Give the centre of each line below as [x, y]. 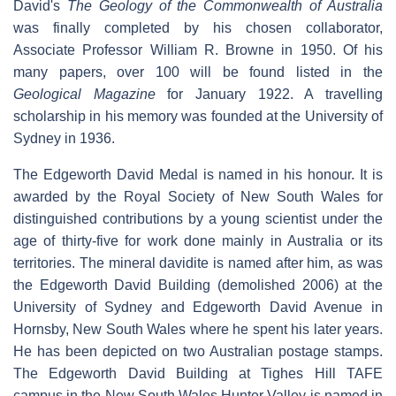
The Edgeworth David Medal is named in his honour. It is [198, 175]
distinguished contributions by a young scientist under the [198, 219]
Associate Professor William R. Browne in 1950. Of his [198, 50]
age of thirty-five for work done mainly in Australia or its [198, 241]
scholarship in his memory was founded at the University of [198, 117]
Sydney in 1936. [64, 139]
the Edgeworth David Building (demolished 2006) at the [198, 286]
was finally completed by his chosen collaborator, [198, 28]
